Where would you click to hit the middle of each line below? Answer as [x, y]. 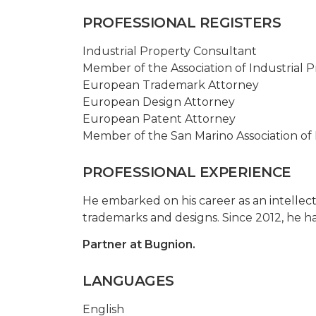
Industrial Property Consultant [170, 51]
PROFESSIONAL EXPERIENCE [187, 172]
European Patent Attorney [159, 119]
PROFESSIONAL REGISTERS [182, 22]
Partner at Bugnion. [139, 244]
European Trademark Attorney [171, 85]
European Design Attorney [159, 102]
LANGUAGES [128, 280]
